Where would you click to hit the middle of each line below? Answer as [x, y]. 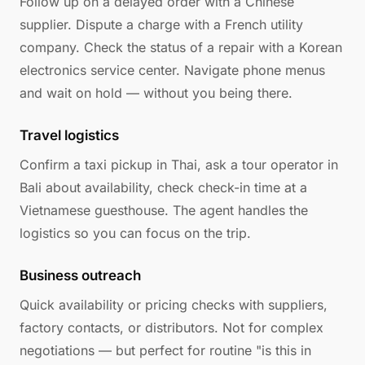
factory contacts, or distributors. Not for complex [172, 328]
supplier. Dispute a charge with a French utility [161, 24]
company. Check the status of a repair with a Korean [181, 47]
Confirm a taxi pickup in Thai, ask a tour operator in [179, 165]
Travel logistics [69, 135]
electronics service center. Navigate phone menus [172, 70]
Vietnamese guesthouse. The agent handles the [164, 210]
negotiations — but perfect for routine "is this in [165, 350]
